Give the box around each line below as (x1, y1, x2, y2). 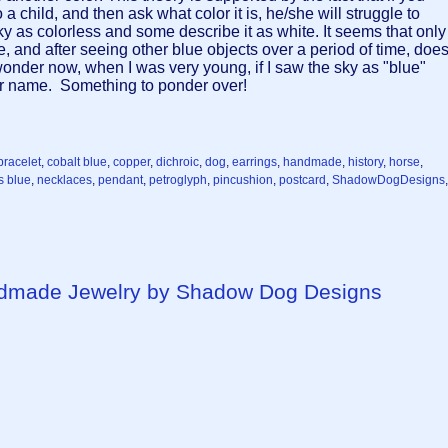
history (348, 155, 383, 169)
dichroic (156, 155, 199, 169)
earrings (232, 155, 277, 169)
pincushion (213, 173, 273, 187)
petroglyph (149, 173, 207, 187)
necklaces (37, 173, 92, 187)
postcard (279, 173, 326, 187)
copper (113, 155, 150, 169)
